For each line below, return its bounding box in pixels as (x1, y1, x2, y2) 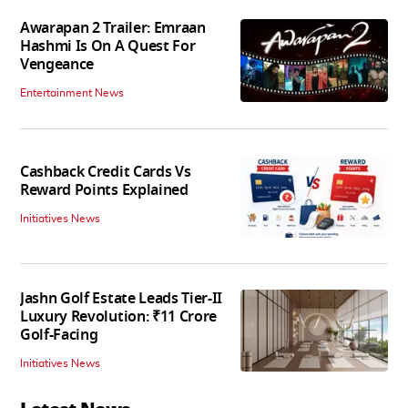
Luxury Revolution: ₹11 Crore (20, 305, 218, 328)
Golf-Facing (20, 323, 98, 346)
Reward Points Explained (20, 179, 189, 202)
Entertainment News (20, 87, 124, 99)
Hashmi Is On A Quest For (20, 36, 196, 58)
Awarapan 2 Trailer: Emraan (20, 17, 206, 40)
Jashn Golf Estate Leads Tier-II (20, 287, 223, 310)
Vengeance (20, 54, 95, 76)
